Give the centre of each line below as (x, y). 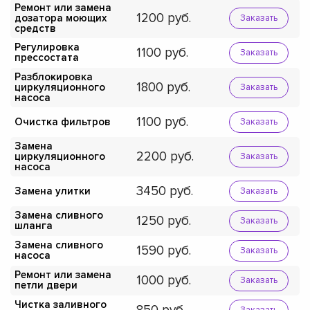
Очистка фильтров (63, 121)
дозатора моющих (61, 18)
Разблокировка (54, 76)
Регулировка (47, 47)
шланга (34, 226)
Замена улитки (53, 191)
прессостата (47, 58)
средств (35, 28)
